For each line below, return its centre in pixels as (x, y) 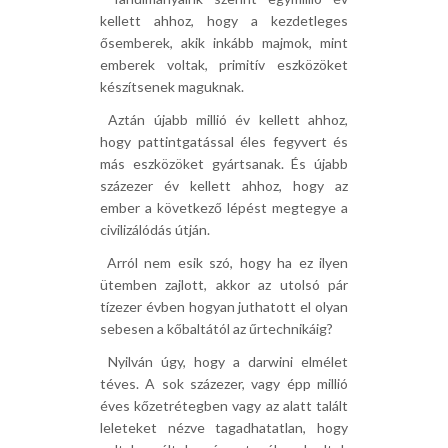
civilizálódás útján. (155, 229)
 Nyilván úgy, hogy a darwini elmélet (224, 361)
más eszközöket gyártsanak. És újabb (224, 163)
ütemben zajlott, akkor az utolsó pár (224, 284)
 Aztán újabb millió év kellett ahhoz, (224, 119)
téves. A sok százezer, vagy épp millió (224, 383)
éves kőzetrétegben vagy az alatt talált (224, 405)
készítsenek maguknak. (172, 86)
